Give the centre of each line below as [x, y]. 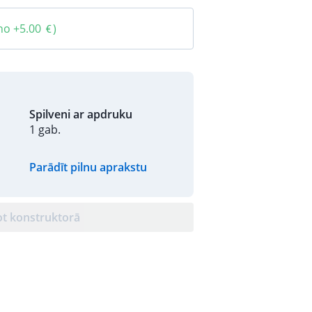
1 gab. [45, 130]
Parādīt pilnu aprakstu [88, 167]
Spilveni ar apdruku [81, 114]
